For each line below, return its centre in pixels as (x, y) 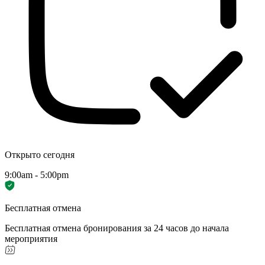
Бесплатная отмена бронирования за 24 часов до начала (117, 228)
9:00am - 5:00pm (37, 174)
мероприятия (31, 238)
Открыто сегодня (40, 154)
